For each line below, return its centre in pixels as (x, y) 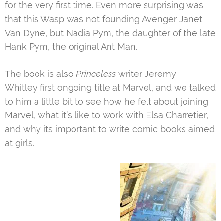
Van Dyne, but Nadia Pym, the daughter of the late (110, 33)
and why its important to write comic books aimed (110, 129)
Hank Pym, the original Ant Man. (71, 47)
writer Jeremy (146, 74)
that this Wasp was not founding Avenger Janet (104, 19)
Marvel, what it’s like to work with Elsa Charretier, (107, 115)
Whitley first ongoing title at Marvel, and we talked (110, 88)
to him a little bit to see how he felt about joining (107, 102)
